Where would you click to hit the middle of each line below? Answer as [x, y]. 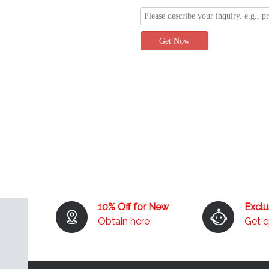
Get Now [174, 41]
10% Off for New [135, 207]
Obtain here [124, 221]
